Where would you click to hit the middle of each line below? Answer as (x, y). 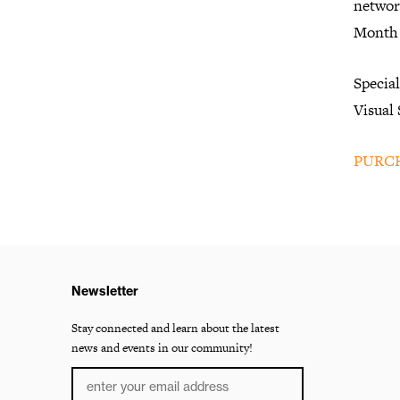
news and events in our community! (162, 348)
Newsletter (105, 291)
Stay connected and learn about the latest (175, 328)
